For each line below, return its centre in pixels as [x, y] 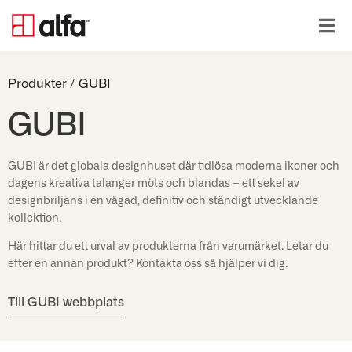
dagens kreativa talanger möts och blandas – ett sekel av [154, 184]
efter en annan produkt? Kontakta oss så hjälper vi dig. [148, 264]
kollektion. [35, 218]
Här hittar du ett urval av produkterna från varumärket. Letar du [168, 247]
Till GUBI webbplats [66, 303]
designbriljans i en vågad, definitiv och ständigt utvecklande [163, 201]
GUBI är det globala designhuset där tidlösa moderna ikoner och [174, 167]
